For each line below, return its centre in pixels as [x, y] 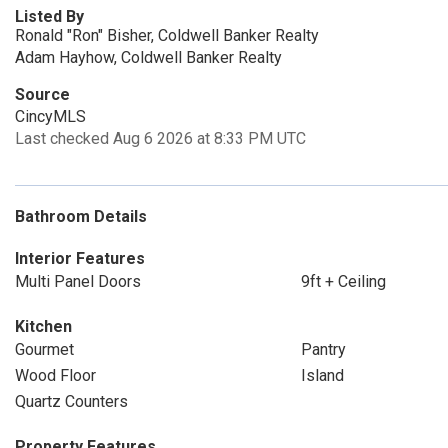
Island [322, 375]
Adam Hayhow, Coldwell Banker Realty [148, 57]
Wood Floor [55, 375]
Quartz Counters [71, 401]
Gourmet [44, 349]
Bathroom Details [81, 216]
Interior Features [80, 258]
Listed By [49, 16]
